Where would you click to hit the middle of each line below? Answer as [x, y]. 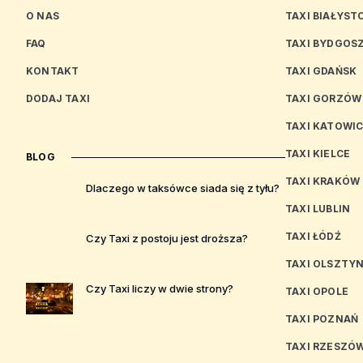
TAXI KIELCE [318, 154]
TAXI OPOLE [317, 291]
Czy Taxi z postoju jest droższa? [167, 239]
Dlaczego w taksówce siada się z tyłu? [182, 188]
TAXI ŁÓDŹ [313, 236]
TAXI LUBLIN [318, 209]
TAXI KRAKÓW [323, 181]
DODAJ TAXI [58, 98]
